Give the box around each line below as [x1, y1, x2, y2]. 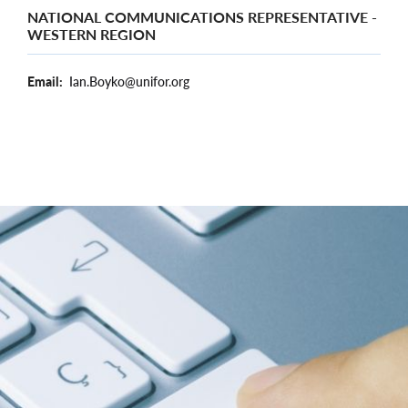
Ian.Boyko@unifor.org [69, 73, 189, 89]
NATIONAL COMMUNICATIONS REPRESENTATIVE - [27, 7, 377, 25]
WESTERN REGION [27, 25, 156, 43]
